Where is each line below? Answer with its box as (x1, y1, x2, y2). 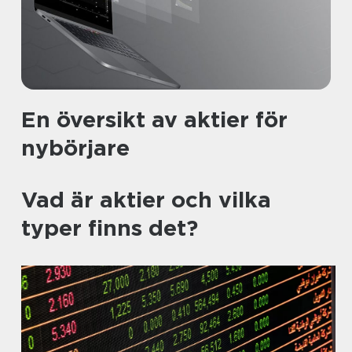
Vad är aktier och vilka (21, 186, 271, 213)
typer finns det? (21, 214, 198, 241)
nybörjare (21, 134, 130, 161)
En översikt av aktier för (21, 106, 288, 133)
